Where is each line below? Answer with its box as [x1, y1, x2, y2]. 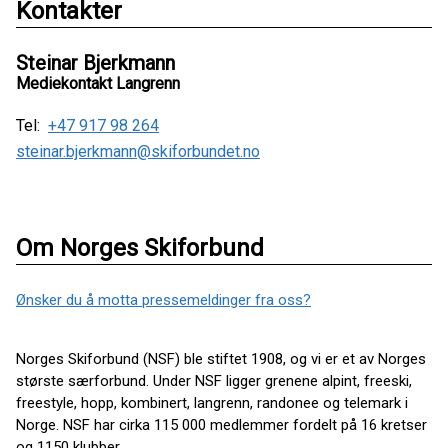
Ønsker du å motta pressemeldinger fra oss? [16, 291, 311, 309]
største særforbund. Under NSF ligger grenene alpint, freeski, [16, 372, 412, 390]
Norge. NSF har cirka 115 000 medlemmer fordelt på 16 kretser [16, 416, 427, 434]
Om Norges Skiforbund [16, 234, 264, 262]
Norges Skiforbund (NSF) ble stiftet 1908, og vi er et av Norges [16, 350, 426, 368]
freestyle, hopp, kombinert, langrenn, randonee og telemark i [16, 394, 408, 412]
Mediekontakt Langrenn [16, 74, 180, 93]
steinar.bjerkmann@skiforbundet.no [16, 142, 260, 161]
